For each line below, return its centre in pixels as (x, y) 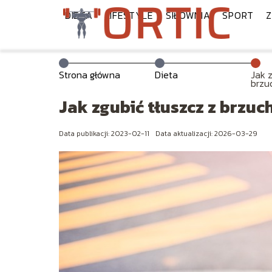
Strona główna (90, 75)
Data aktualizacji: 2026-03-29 (206, 134)
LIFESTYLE (129, 15)
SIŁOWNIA (188, 15)
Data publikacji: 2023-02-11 (104, 134)
